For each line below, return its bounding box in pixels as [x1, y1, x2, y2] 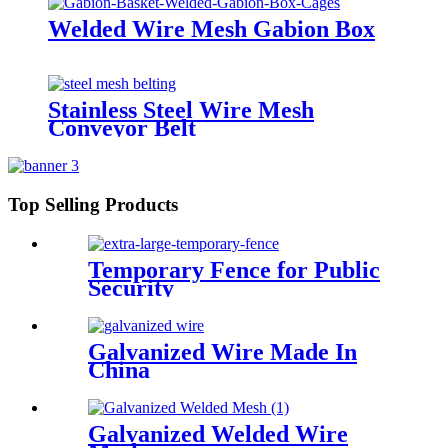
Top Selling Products [8, 194, 178, 216]
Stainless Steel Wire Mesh [48, 97, 314, 124]
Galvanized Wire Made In [88, 338, 357, 365]
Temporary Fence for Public [88, 256, 380, 283]
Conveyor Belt [48, 115, 196, 142]
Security [88, 274, 174, 301]
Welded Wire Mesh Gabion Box [48, 15, 375, 42]
